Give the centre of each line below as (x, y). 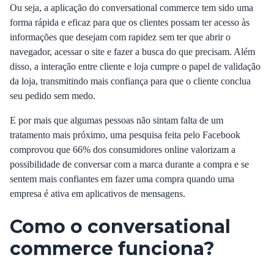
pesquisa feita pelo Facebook (185, 135)
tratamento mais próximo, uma (69, 135)
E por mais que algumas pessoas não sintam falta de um (117, 120)
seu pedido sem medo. (53, 96)
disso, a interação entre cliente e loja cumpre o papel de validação (135, 66)
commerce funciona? (115, 249)
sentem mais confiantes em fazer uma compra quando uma (122, 179)
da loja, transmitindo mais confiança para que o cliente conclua (130, 81)
